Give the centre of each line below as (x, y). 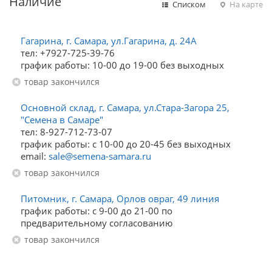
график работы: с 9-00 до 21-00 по (97, 211)
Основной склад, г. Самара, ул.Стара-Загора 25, (125, 107)
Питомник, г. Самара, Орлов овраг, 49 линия (120, 199)
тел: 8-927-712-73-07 (66, 132)
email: (35, 156)
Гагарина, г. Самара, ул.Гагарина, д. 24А (109, 41)
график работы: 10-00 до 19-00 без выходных (122, 65)
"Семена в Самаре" (62, 120)
